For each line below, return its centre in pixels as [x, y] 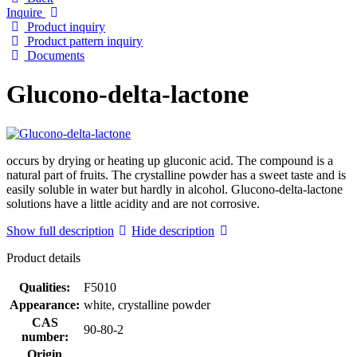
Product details [43, 257]
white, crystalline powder [147, 304]
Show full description [60, 230]
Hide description [173, 230]
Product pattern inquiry [84, 41]
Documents [55, 55]
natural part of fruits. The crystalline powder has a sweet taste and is [176, 175]
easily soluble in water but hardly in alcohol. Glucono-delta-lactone [175, 189]
